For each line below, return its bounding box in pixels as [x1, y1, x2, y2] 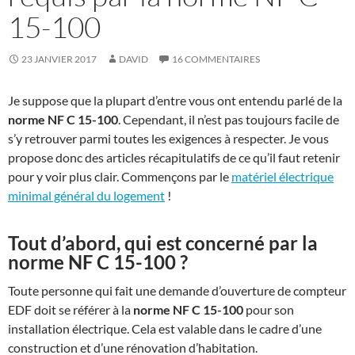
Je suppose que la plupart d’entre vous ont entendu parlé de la [8, 92, 342, 108]
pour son [243, 301, 294, 317]
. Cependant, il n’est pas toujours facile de [118, 111, 339, 127]
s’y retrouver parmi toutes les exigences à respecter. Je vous [8, 130, 329, 146]
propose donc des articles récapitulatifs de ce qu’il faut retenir [8, 149, 340, 165]
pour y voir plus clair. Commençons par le [8, 168, 231, 184]
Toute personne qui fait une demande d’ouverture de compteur [8, 282, 346, 298]
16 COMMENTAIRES [172, 52, 260, 65]
